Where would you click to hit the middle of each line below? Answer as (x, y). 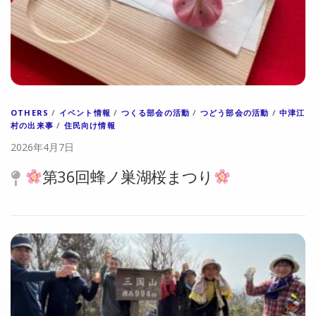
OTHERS (30, 113)
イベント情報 (85, 113)
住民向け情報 (90, 125)
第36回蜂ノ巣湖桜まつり (128, 176)
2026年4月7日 (42, 147)
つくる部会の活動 (156, 113)
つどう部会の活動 (235, 113)
